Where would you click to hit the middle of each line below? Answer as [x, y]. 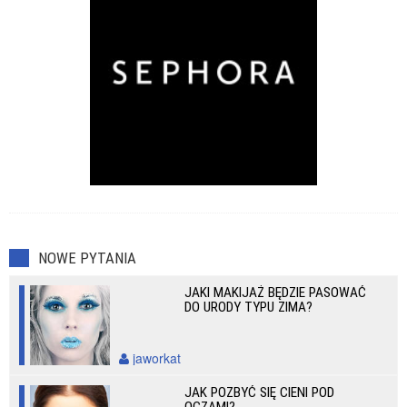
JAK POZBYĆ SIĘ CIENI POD [260, 392]
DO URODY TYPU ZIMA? [249, 307]
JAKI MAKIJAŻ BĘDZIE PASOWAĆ [276, 293]
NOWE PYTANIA [87, 258]
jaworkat [155, 358]
